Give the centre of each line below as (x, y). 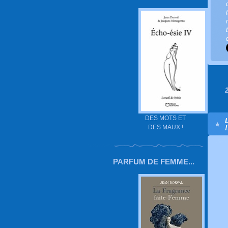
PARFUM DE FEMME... (154, 162)
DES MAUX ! (165, 127)
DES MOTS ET (165, 118)
